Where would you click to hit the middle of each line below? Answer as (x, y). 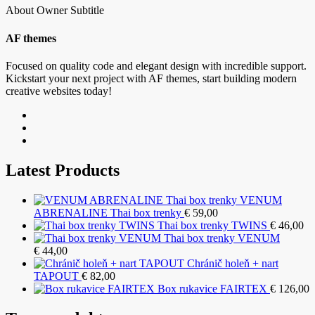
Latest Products (63, 170)
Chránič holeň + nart (233, 263)
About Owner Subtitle (55, 11)
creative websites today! (59, 91)
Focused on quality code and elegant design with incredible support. (156, 65)
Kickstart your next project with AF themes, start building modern (151, 78)
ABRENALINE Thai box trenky (108, 212)
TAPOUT (56, 276)
